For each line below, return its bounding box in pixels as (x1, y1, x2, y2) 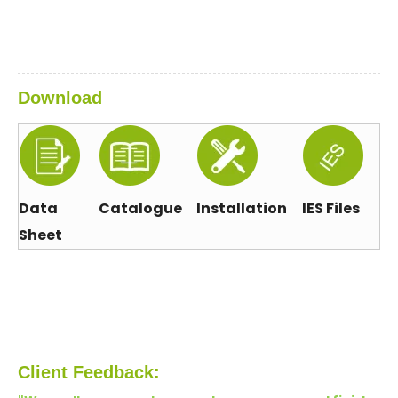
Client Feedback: (18, 362, 160, 383)
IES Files (302, 198, 360, 219)
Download (18, 88, 102, 108)
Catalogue (99, 198, 182, 219)
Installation (196, 198, 287, 219)
